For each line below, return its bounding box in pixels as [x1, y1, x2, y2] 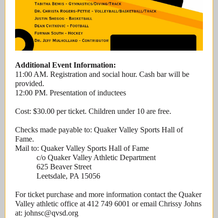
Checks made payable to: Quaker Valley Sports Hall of [15, 126, 183, 134]
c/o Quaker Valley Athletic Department [15, 153, 156, 162]
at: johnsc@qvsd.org [15, 209, 78, 217]
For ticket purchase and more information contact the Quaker [15, 190, 201, 199]
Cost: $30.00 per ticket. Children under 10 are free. [15, 107, 171, 115]
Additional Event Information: [15, 61, 116, 69]
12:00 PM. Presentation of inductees [15, 89, 126, 97]
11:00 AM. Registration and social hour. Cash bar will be [15, 70, 189, 78]
